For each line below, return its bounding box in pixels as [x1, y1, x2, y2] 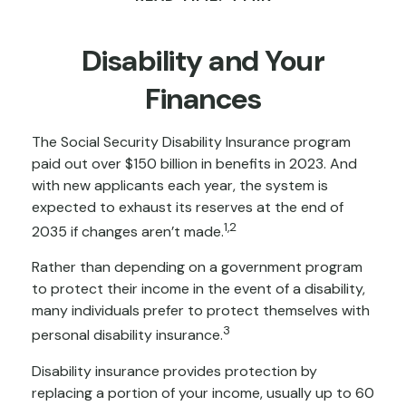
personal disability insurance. [32, 325, 223, 345]
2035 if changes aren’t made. [32, 222, 224, 242]
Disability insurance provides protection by [32, 361, 317, 381]
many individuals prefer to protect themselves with [32, 301, 370, 321]
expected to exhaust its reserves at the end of [32, 198, 343, 217]
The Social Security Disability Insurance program [32, 132, 351, 151]
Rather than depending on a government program [32, 257, 362, 277]
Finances [145, 80, 261, 118]
